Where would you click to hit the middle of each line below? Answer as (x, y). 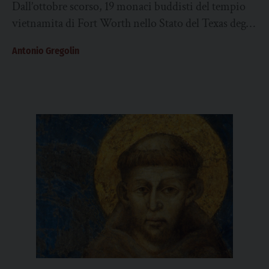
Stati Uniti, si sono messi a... (78, 40)
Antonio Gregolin (46, 51)
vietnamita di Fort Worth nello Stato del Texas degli (132, 23)
